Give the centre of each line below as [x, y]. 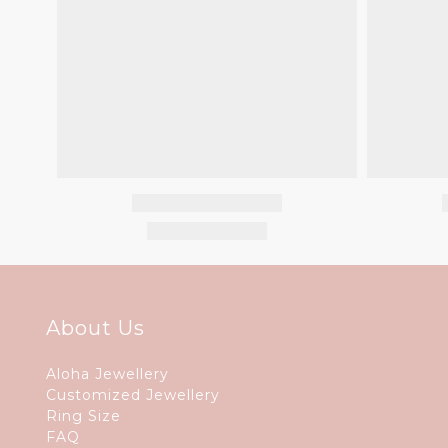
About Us [95, 328]
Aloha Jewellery [107, 374]
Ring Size [83, 416]
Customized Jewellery [133, 395]
